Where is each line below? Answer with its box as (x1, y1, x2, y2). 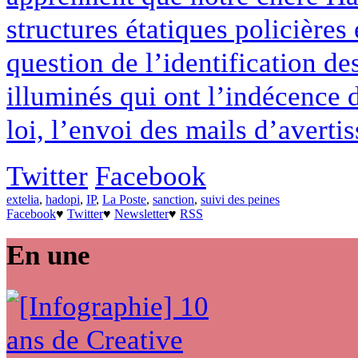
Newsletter (114, 207, 169, 221)
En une (6, 239, 90, 272)
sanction (153, 193, 194, 207)
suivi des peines (201, 193, 280, 207)
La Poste (102, 193, 146, 207)
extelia (6, 193, 39, 207)
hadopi (46, 193, 80, 207)
